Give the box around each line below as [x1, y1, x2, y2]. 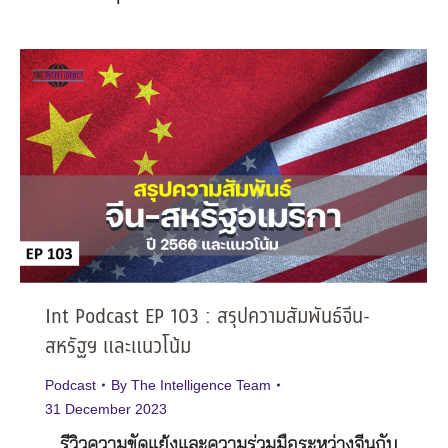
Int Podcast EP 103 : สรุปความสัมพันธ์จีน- [45, 302, 370, 334]
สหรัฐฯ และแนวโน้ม [45, 332, 191, 364]
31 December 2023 [45, 401, 167, 418]
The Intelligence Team [131, 377, 271, 394]
